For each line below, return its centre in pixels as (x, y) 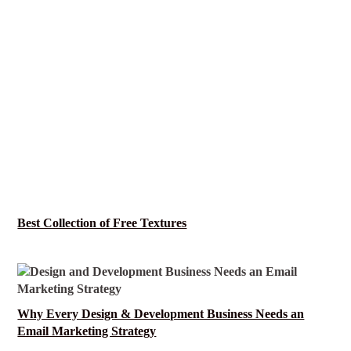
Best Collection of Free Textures (102, 224)
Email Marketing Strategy (87, 332)
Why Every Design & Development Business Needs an (161, 315)
